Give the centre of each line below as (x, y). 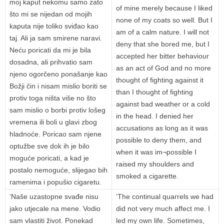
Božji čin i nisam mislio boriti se (58, 86)
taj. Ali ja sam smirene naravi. (56, 38)
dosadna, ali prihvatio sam (51, 62)
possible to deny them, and (159, 140)
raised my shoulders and (155, 164)
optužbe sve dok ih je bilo (49, 146)
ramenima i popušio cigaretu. (55, 182)
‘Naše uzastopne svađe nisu (54, 197)
